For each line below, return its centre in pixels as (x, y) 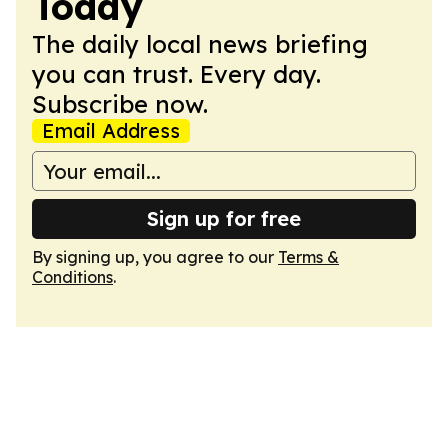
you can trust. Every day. (176, 74)
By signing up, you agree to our (155, 257)
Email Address (111, 130)
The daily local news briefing (200, 44)
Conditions (72, 277)
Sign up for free (224, 218)
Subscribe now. (120, 104)
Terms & (308, 257)
